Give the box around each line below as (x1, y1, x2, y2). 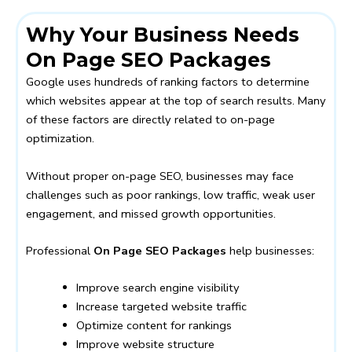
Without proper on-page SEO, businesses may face (26, 167, 294, 184)
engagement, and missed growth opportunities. (26, 205, 276, 222)
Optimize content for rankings (75, 317, 232, 334)
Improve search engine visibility (75, 280, 240, 296)
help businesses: (226, 242, 314, 258)
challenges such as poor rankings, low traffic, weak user (26, 186, 315, 203)
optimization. (26, 130, 94, 147)
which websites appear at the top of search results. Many (26, 93, 326, 109)
